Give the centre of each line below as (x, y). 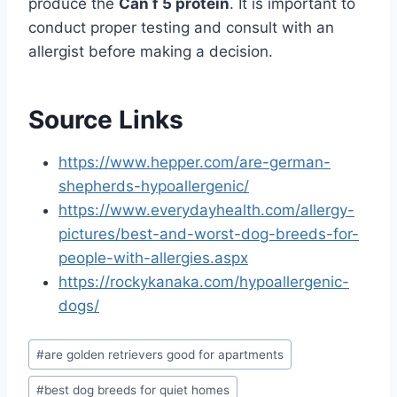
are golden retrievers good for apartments (164, 354)
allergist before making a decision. (151, 52)
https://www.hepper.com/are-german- (195, 163)
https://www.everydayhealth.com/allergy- (206, 210)
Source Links (106, 120)
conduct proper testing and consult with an (181, 28)
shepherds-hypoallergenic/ (154, 187)
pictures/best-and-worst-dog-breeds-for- (209, 234)
